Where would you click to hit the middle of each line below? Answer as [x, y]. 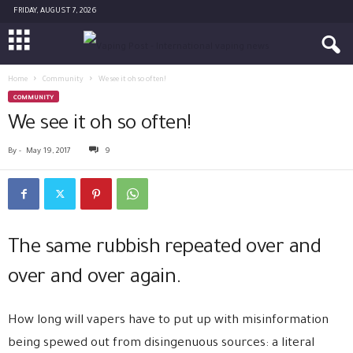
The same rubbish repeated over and [164, 249]
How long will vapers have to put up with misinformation [168, 321]
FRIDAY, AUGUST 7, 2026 [55, 11]
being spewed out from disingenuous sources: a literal [161, 344]
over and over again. [95, 279]
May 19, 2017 [48, 152]
